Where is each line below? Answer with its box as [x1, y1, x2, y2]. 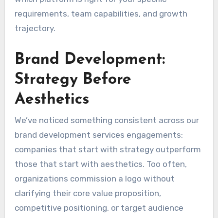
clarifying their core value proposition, [14, 188, 161, 198]
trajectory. [14, 23, 55, 33]
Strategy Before [14, 72, 131, 88]
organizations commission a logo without [14, 173, 175, 183]
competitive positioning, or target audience [14, 202, 183, 213]
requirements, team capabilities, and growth [14, 8, 187, 18]
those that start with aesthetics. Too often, [14, 159, 187, 169]
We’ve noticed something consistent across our [14, 115, 199, 125]
